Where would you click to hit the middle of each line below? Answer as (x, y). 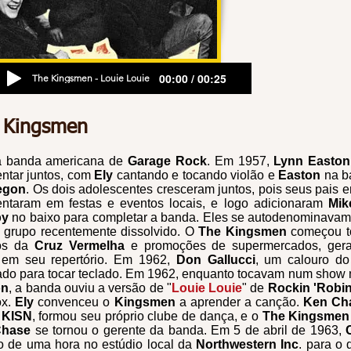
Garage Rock (167, 161)
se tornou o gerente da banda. (121, 330)
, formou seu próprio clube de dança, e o (147, 316)
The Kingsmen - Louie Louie (91, 78)
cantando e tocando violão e (196, 175)
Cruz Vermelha (79, 246)
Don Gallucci (215, 260)
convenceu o (76, 302)
